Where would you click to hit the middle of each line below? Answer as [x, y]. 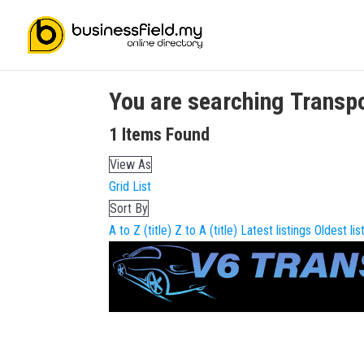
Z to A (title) [206, 230]
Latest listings [276, 230]
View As [131, 164]
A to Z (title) [141, 230]
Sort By [129, 208]
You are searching [200, 101]
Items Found [164, 134]
